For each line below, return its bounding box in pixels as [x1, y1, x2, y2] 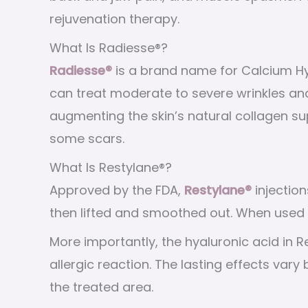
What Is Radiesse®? [49, 38, 168, 56]
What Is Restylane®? [49, 158, 172, 176]
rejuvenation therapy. [49, 10, 179, 27]
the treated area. [49, 278, 153, 296]
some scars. [49, 129, 124, 147]
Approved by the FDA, [49, 181, 184, 199]
